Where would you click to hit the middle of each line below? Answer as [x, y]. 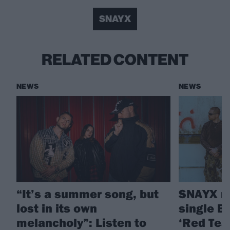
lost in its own [57, 208]
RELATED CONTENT [115, 60]
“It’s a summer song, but [88, 194]
